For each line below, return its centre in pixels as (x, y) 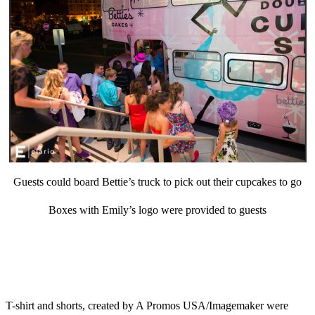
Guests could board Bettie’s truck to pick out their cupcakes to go (157, 181)
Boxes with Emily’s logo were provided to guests (157, 210)
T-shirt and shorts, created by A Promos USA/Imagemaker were (147, 305)
